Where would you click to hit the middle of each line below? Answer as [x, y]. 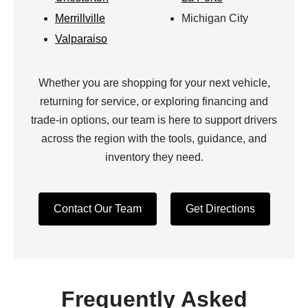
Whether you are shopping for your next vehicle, [154, 83]
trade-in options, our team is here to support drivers [154, 120]
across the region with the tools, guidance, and [154, 139]
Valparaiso [81, 39]
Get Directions [220, 209]
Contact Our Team [97, 209]
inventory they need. [154, 157]
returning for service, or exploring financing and [154, 101]
